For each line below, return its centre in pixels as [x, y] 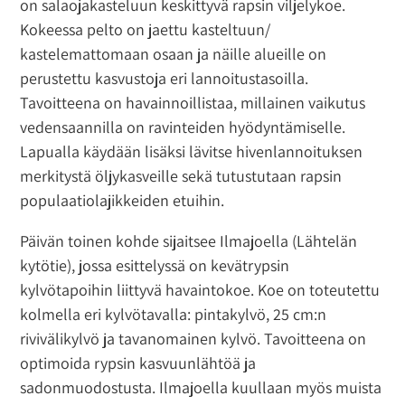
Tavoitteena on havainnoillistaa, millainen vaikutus [193, 102]
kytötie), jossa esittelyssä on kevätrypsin [155, 265]
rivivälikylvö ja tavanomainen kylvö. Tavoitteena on [193, 338]
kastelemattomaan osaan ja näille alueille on [174, 53]
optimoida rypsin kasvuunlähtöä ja [138, 363]
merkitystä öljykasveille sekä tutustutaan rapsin [181, 175]
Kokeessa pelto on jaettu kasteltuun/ [146, 29]
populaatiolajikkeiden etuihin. [122, 200]
